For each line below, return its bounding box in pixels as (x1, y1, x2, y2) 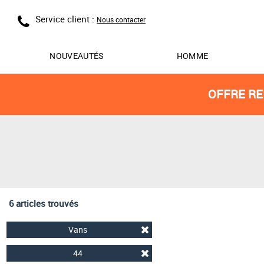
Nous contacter (97, 15, 146, 24)
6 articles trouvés (9, 197, 78, 210)
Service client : (35, 13, 97, 25)
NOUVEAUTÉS (49, 50, 104, 61)
